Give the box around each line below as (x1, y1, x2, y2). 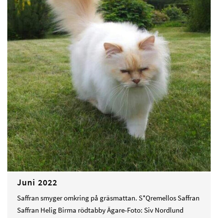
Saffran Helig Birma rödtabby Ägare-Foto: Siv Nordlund (17, 205, 183, 215)
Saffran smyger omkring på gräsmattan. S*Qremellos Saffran (17, 193, 200, 203)
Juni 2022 (17, 177, 57, 188)
